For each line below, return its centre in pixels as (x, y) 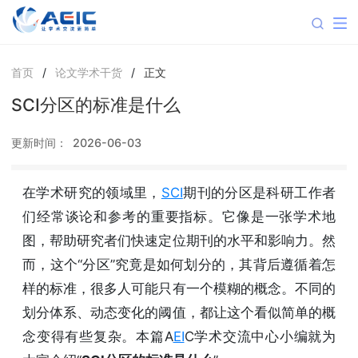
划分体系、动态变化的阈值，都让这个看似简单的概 (179, 312)
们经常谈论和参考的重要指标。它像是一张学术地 (179, 216)
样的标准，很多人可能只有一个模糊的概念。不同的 (179, 288)
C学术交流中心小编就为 (260, 336)
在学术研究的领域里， (92, 192)
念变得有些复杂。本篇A (98, 336)
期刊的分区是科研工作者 (259, 192)
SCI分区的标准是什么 (96, 104)
